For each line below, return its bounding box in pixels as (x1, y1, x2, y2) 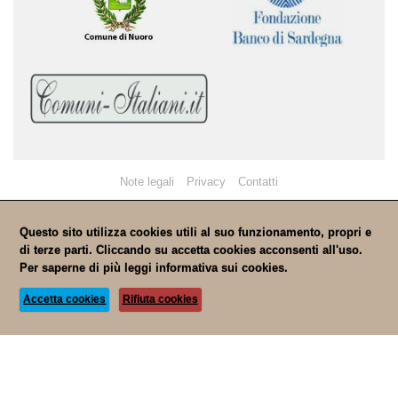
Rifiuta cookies (122, 293, 198, 306)
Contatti (238, 175, 278, 188)
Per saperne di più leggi (20, 261, 156, 275)
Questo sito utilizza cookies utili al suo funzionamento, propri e (20, 226, 372, 239)
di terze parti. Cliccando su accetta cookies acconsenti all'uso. (20, 243, 363, 257)
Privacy (187, 175, 226, 188)
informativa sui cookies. (155, 261, 289, 275)
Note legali (120, 175, 174, 188)
